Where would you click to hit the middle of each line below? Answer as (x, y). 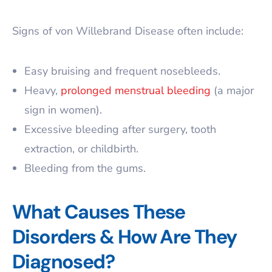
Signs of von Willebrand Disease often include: (128, 31)
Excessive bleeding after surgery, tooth (120, 129)
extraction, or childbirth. (81, 149)
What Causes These (99, 212)
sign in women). (63, 110)
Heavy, (42, 90)
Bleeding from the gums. (85, 168)
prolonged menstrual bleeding (136, 90)
